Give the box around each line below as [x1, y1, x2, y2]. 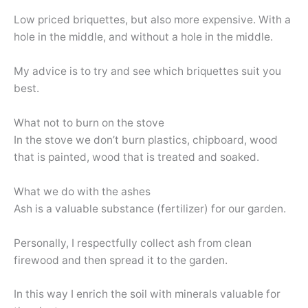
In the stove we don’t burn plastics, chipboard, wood [14, 133, 278, 147]
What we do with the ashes [14, 184, 151, 198]
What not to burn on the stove [14, 116, 164, 130]
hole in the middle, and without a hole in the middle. [14, 30, 273, 44]
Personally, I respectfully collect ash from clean [14, 236, 252, 250]
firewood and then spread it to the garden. [14, 253, 228, 267]
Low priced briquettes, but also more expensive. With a [14, 13, 291, 27]
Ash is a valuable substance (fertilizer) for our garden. [14, 201, 286, 215]
